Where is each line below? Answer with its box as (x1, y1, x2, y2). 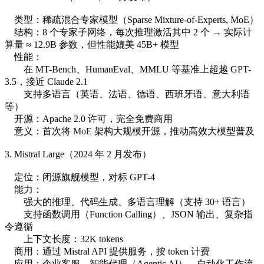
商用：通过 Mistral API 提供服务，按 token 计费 (5, 246, 210, 256)
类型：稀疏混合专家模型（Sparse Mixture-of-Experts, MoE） (5, 14, 259, 25)
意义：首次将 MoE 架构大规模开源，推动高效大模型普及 (5, 126, 255, 136)
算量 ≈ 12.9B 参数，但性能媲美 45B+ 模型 (5, 39, 179, 49)
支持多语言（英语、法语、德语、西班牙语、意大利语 (5, 88, 250, 99)
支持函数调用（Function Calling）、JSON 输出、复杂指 (5, 209, 253, 219)
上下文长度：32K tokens (5, 233, 123, 244)
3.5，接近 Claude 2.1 (5, 76, 88, 87)
